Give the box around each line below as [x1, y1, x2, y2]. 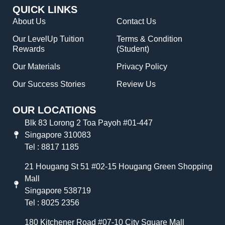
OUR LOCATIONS [13, 104, 96, 116]
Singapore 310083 [24, 130, 91, 139]
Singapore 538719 [24, 186, 91, 195]
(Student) [117, 45, 149, 54]
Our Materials [13, 62, 60, 71]
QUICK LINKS [13, 4, 77, 16]
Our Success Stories [13, 80, 85, 89]
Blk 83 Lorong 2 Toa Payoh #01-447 [24, 118, 153, 127]
